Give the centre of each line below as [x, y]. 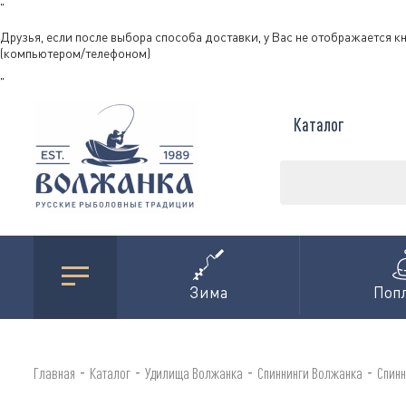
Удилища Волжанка [194, 372]
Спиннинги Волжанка [310, 372]
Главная [54, 372]
